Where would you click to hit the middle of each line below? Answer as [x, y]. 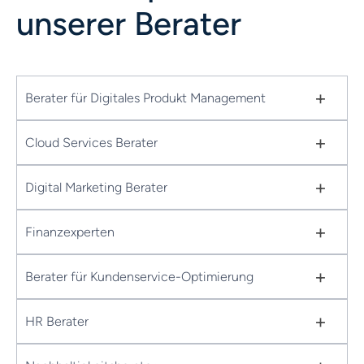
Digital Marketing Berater [96, 187]
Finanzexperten [70, 232]
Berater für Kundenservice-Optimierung [139, 276]
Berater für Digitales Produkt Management [145, 97]
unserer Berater [129, 24]
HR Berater [57, 321]
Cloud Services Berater [91, 142]
